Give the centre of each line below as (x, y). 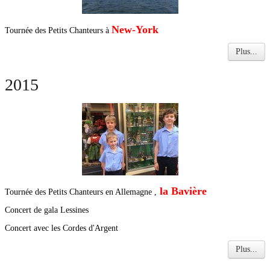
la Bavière (182, 191)
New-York (137, 30)
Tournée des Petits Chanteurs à (58, 30)
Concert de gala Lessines (47, 210)
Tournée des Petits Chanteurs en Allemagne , (81, 192)
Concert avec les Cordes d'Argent (61, 228)
